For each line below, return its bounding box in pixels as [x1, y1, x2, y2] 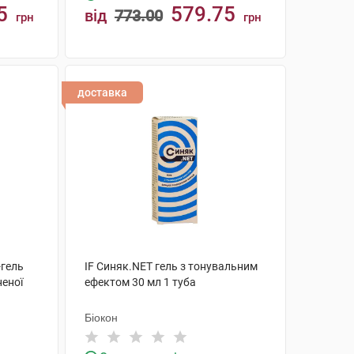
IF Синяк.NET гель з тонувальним [84, 260, 258, 273]
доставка [77, 86, 127, 99]
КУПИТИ [155, 70, 211, 84]
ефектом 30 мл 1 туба [84, 276, 196, 288]
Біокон [84, 311, 118, 324]
